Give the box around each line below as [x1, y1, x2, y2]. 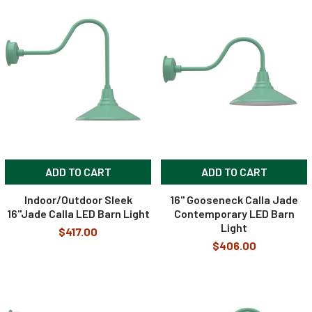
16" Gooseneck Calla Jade [170, 193, 298, 206]
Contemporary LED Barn [173, 207, 295, 220]
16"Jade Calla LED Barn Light [6, 207, 150, 220]
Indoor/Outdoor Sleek [24, 193, 132, 206]
